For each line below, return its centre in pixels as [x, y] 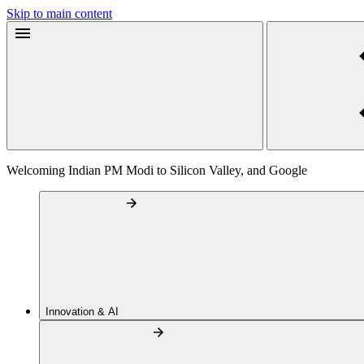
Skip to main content [59, 13]
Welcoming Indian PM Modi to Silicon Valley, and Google [157, 170]
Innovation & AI [84, 312]
